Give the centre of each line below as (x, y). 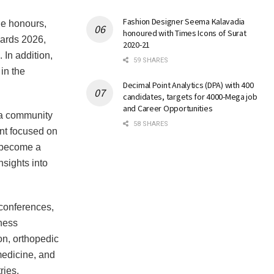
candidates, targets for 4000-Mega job (190, 97)
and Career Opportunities (168, 109)
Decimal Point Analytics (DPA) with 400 (188, 85)
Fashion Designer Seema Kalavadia (184, 22)
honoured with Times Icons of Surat (185, 33)
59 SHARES (150, 61)
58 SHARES (150, 124)
